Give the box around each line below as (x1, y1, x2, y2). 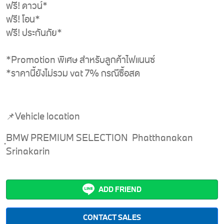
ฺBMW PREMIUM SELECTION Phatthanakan (6, 131, 193, 145)
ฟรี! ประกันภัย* (6, 26, 62, 40)
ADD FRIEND (98, 183, 141, 195)
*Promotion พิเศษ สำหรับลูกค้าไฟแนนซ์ (6, 53, 155, 67)
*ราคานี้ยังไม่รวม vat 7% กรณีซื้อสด (6, 66, 140, 80)
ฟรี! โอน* (6, 12, 40, 26)
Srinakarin (6, 144, 50, 158)
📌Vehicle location (6, 109, 80, 123)
